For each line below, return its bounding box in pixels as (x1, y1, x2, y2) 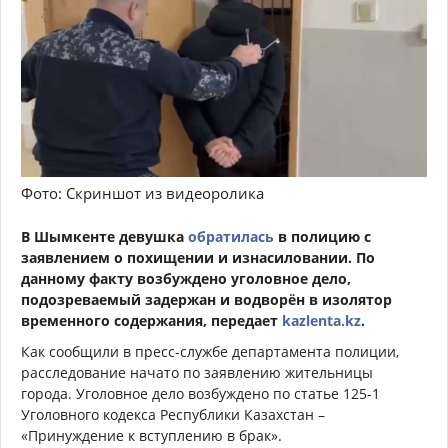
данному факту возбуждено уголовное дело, (21, 269, 351, 289)
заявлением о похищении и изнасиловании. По (21, 248, 375, 268)
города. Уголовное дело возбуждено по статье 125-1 (21, 384, 380, 404)
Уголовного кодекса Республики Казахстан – (21, 405, 325, 425)
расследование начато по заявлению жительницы (21, 363, 373, 383)
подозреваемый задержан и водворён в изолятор (21, 290, 392, 310)
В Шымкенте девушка (21, 227, 188, 247)
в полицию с (274, 227, 371, 247)
